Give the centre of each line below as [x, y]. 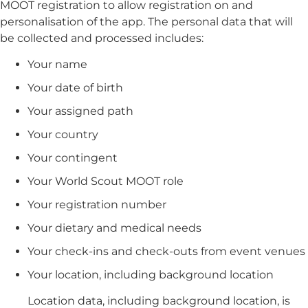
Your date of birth [75, 87]
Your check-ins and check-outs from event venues [166, 251]
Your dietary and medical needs [114, 228]
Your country [63, 134]
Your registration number [97, 204]
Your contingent [73, 157]
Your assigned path [80, 111]
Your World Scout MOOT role [106, 181]
